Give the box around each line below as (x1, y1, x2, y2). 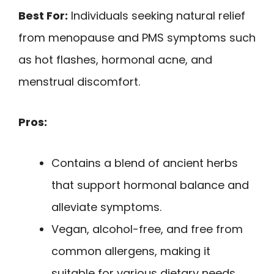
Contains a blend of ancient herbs (51, 155, 238, 171)
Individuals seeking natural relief (68, 7, 245, 23)
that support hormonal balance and (51, 177, 249, 193)
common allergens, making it (51, 243, 210, 259)
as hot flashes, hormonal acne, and (18, 51, 212, 67)
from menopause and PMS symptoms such (18, 29, 256, 45)
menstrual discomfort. (18, 73, 140, 89)
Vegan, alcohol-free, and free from (51, 221, 243, 237)
